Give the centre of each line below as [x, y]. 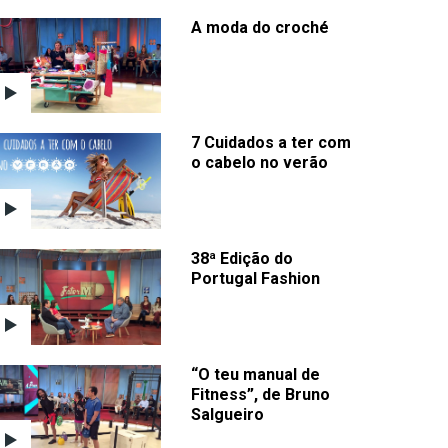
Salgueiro [227, 414]
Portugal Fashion [255, 279]
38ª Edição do [242, 259]
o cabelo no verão [259, 163]
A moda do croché [260, 27]
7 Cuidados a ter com [271, 143]
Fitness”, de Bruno [260, 394]
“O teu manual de [255, 374]
